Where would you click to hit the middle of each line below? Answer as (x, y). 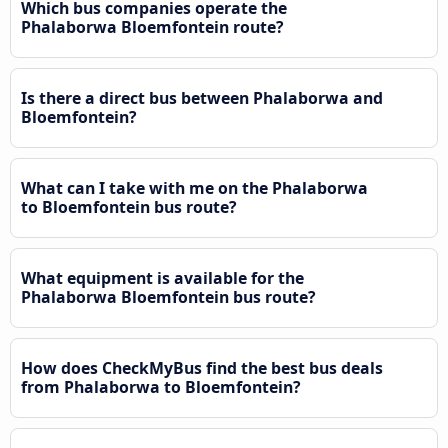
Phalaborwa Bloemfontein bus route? (168, 297)
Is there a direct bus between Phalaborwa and (202, 98)
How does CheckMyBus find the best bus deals (202, 368)
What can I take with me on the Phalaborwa (194, 188)
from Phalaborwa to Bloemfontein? (161, 387)
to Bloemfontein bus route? (129, 207)
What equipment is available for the (162, 278)
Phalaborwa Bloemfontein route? (152, 27)
